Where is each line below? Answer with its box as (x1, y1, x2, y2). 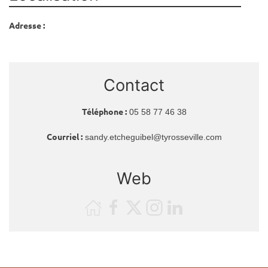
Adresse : (9, 20, 45, 31)
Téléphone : (81, 106, 127, 117)
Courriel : (46, 131, 83, 142)
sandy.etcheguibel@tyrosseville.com (84, 132, 222, 142)
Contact (103, 75, 165, 95)
